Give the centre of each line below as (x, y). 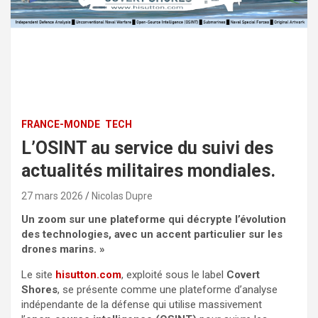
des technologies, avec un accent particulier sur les (152, 234)
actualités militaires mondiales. (148, 170)
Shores (39, 289)
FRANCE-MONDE (61, 124)
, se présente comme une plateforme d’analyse (168, 289)
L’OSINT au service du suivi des (147, 148)
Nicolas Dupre (122, 196)
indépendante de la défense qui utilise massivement (142, 304)
